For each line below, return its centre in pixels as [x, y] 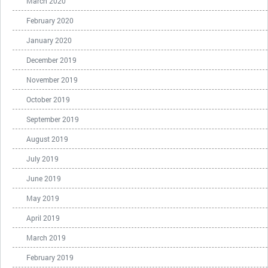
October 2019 [48, 99]
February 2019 [50, 257]
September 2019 [53, 119]
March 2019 [46, 237]
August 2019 [47, 139]
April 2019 [43, 218]
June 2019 [44, 178]
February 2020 [50, 20]
